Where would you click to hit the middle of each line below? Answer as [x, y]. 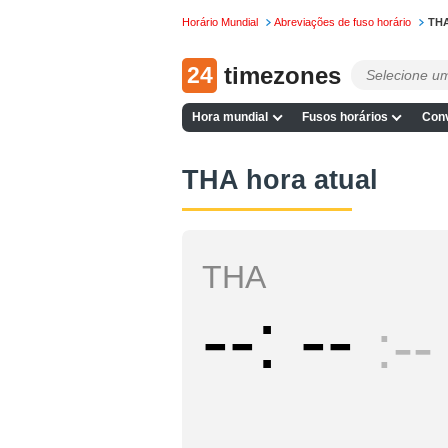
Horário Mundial [220, 22]
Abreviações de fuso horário [343, 22]
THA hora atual [280, 179]
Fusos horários [344, 117]
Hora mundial [230, 117]
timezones [282, 75]
